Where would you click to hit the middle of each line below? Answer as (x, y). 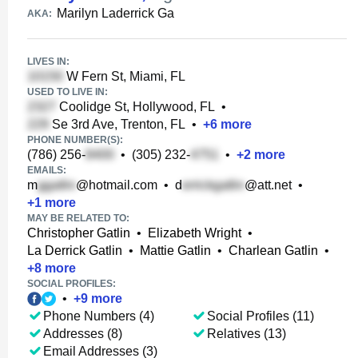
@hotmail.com (117, 185)
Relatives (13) (246, 334)
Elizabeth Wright (195, 233)
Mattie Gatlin (175, 251)
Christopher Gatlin (79, 233)
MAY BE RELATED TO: (78, 218)
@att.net (268, 185)
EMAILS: (47, 170)
